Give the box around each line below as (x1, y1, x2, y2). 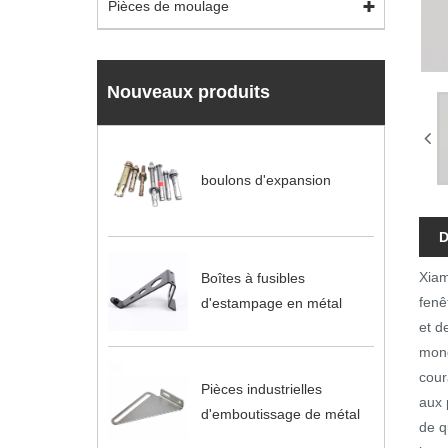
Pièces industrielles (200, 381, 322, 398)
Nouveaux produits (107, 82, 270, 102)
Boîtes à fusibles (200, 270, 305, 287)
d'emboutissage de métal (200, 406, 360, 423)
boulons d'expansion (200, 172, 331, 189)
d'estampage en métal (200, 295, 342, 312)
